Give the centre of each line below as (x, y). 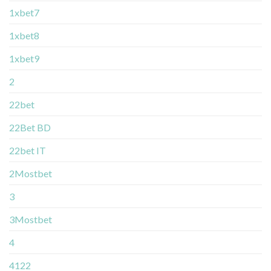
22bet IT (28, 151)
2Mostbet (31, 174)
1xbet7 (24, 13)
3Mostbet (31, 220)
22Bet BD (30, 128)
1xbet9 (24, 59)
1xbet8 (24, 36)
